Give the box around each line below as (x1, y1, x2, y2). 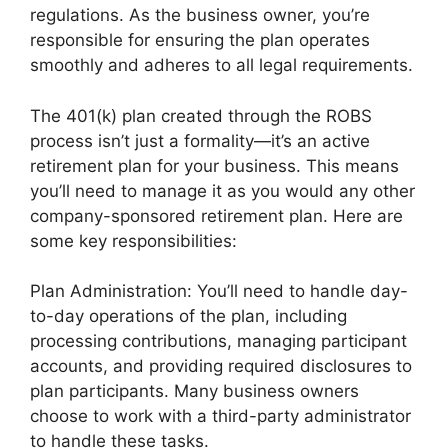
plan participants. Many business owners (30, 381, 359, 402)
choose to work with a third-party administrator (30, 406, 411, 427)
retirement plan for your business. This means (30, 155, 399, 176)
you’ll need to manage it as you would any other (30, 180, 415, 201)
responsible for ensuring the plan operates (30, 30, 370, 51)
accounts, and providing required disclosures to (30, 356, 412, 377)
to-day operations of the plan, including (30, 306, 347, 327)
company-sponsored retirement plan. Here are (30, 205, 403, 226)
